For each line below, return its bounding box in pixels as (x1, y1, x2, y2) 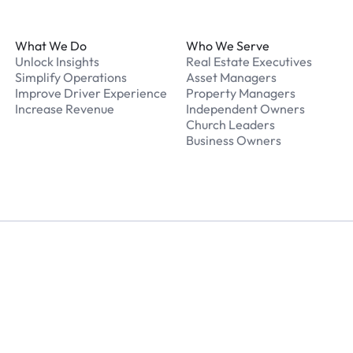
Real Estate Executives (185, 54, 312, 69)
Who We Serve (185, 38, 269, 54)
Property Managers (185, 85, 295, 101)
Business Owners (185, 132, 281, 148)
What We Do (14, 38, 87, 54)
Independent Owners (185, 101, 305, 117)
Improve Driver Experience (14, 85, 167, 101)
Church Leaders (185, 117, 275, 132)
